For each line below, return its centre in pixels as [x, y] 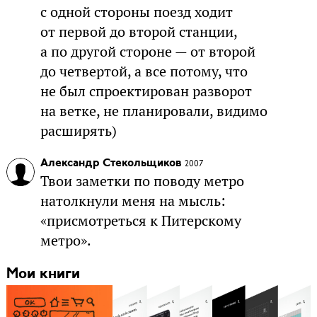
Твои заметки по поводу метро [142, 181]
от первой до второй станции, [138, 32]
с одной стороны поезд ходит [136, 12]
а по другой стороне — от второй [148, 52]
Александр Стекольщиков [111, 164]
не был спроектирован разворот [146, 92]
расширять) [78, 131]
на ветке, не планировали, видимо [154, 111]
